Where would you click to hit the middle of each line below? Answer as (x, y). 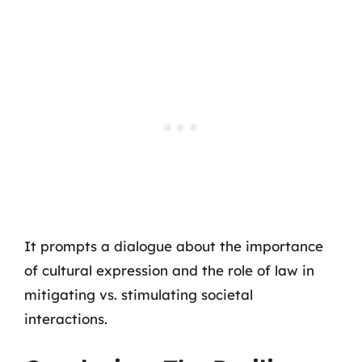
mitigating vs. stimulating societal (139, 295)
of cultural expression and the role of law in (169, 270)
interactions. (66, 319)
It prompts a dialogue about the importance (174, 246)
